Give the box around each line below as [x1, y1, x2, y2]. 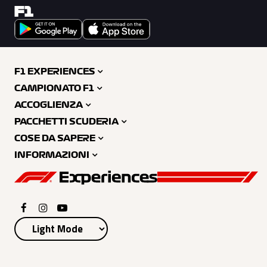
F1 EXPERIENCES [14, 67, 95, 76]
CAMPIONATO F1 [14, 84, 94, 93]
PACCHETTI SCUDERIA [14, 117, 119, 126]
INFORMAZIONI [14, 151, 89, 160]
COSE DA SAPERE [14, 134, 95, 143]
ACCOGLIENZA [14, 101, 83, 110]
